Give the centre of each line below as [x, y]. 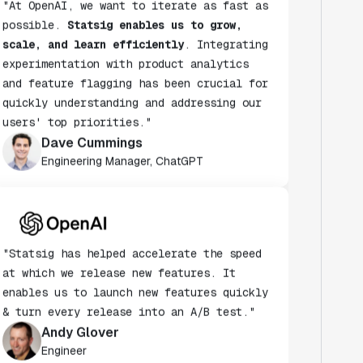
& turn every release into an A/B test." [128, 285]
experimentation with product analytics [125, 37]
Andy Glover [80, 305]
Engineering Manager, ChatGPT [122, 133]
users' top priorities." [77, 95]
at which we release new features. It [119, 246]
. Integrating [226, 17]
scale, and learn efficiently [93, 17]
